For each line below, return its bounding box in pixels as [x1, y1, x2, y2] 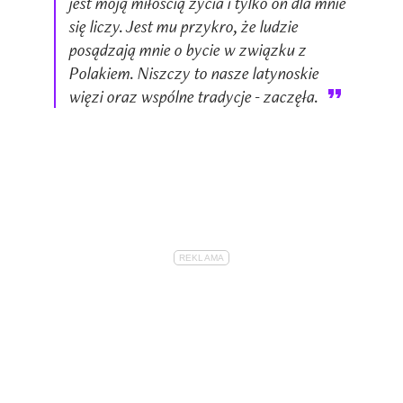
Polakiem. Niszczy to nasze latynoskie [69, 60, 319, 85]
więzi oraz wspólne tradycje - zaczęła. [69, 84, 319, 108]
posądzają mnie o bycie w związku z [69, 37, 307, 61]
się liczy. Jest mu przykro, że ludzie [69, 13, 299, 38]
